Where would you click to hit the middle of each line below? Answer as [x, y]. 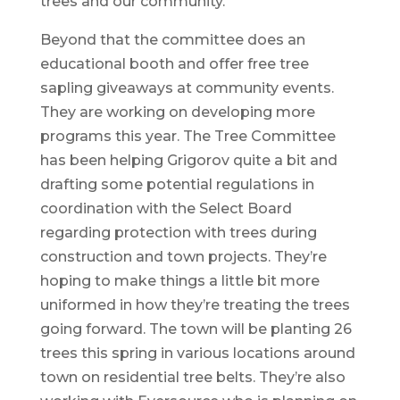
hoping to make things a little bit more [179, 280]
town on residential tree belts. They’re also [192, 377]
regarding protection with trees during [178, 232]
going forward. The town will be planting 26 [196, 329]
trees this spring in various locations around [197, 353]
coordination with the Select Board [166, 208]
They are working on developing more [177, 112]
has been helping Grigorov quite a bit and [188, 160]
